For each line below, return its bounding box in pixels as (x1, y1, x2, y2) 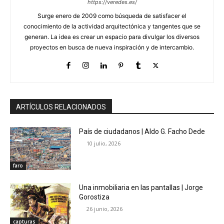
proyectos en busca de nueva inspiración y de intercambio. (30, 43, 194, 51)
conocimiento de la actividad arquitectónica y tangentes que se (23, 22, 200, 30)
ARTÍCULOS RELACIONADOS (16, 103, 106, 111)
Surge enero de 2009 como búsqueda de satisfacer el (37, 12, 186, 20)
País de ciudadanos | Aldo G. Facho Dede (79, 127, 205, 136)
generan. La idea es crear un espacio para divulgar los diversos (24, 33, 199, 41)
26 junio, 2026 (86, 204, 123, 212)
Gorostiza (79, 192, 110, 201)
